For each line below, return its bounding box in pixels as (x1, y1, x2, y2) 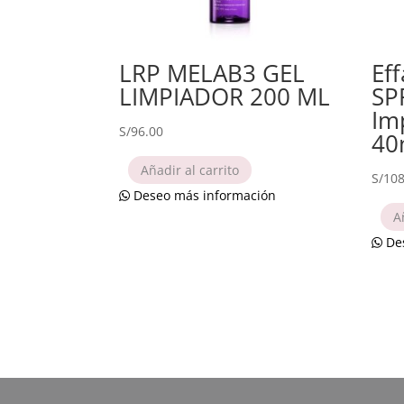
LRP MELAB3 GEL (119, 56, 305, 89)
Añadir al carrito (141, 161, 239, 179)
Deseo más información (130, 187, 276, 205)
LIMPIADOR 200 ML (119, 79, 330, 113)
